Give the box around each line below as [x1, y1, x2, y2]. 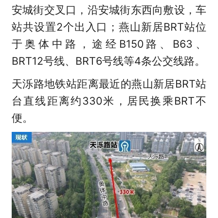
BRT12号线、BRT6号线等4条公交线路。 [11, 54, 205, 67]
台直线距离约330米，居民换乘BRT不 [11, 94, 207, 107]
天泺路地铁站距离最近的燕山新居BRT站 [11, 77, 207, 90]
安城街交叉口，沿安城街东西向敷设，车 [11, 3, 207, 16]
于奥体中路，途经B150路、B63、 [11, 37, 207, 50]
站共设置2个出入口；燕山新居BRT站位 [11, 20, 207, 33]
